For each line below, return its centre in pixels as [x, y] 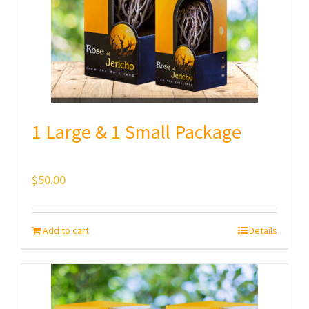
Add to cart [66, 230]
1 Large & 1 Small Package [137, 131]
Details [263, 230]
